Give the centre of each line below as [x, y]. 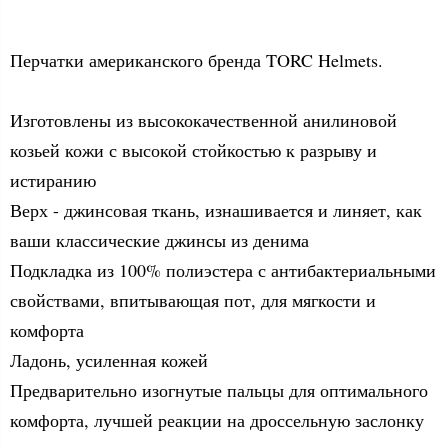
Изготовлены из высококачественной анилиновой [203, 119]
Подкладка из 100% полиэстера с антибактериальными [223, 269]
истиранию [53, 179]
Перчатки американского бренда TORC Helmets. [196, 59]
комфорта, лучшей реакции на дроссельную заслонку [217, 419]
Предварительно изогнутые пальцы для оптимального [219, 389]
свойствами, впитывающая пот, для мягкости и [193, 299]
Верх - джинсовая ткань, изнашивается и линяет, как [216, 209]
